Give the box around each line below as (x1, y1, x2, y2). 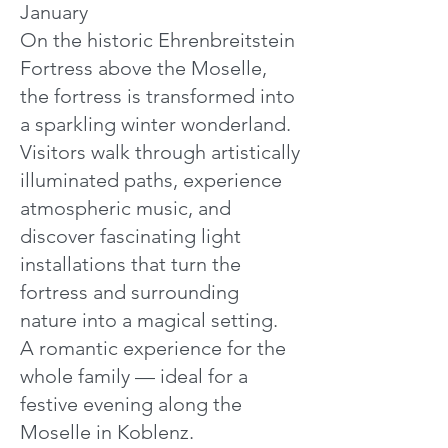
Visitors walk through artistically (20, 140, 300, 164)
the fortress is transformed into (20, 84, 295, 108)
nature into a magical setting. (20, 308, 278, 332)
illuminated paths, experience (20, 168, 282, 192)
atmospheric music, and (20, 196, 231, 220)
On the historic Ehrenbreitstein (20, 28, 295, 52)
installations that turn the (20, 252, 241, 276)
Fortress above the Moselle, (20, 56, 267, 80)
